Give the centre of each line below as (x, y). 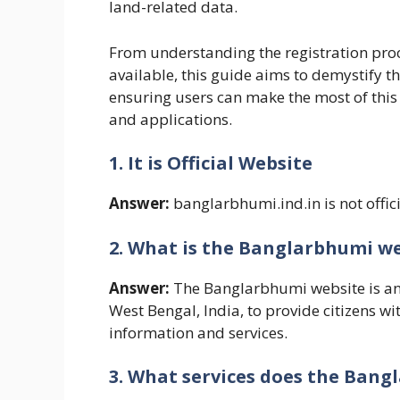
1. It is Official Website (211, 163)
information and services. (198, 332)
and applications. (171, 119)
